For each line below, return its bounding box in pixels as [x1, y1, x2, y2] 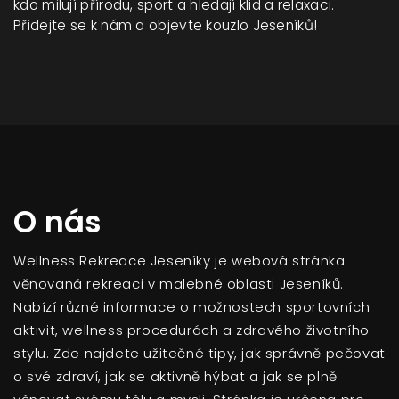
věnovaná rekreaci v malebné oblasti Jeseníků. [13, 273, 345, 293]
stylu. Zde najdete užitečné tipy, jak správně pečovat [13, 343, 386, 362]
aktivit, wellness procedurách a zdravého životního [13, 320, 370, 339]
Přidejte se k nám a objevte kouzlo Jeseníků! [13, 15, 318, 35]
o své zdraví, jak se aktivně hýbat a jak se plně [13, 366, 338, 386]
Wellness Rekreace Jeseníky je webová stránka [13, 250, 346, 270]
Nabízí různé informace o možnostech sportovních [13, 297, 370, 316]
